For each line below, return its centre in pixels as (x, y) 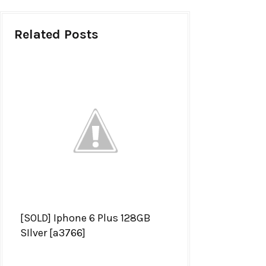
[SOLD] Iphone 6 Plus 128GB (85, 218)
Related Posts (56, 35)
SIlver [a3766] (53, 233)
